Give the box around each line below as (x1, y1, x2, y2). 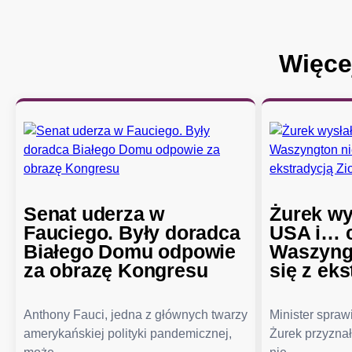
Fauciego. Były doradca (24, 222, 240, 244)
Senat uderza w (24, 203, 165, 225)
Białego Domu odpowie (24, 240, 236, 263)
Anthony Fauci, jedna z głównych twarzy (24, 308, 247, 322)
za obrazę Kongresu (24, 259, 208, 282)
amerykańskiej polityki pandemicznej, (24, 327, 232, 341)
